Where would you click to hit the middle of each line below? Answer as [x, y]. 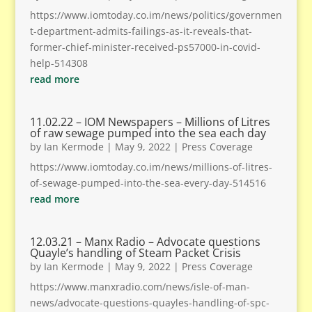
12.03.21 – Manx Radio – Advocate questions [145, 242]
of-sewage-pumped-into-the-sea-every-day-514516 [148, 183]
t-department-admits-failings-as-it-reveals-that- [141, 31]
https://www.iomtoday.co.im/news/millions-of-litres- [151, 167]
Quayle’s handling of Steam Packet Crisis [135, 253]
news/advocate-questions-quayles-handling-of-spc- [149, 303]
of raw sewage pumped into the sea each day [148, 133]
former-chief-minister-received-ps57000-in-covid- [145, 47]
